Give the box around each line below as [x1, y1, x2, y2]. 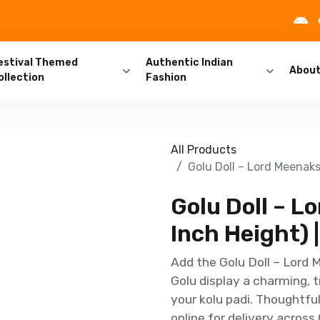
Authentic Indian [145, 56, 233, 69]
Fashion [145, 71, 186, 84]
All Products [171, 143, 236, 156]
